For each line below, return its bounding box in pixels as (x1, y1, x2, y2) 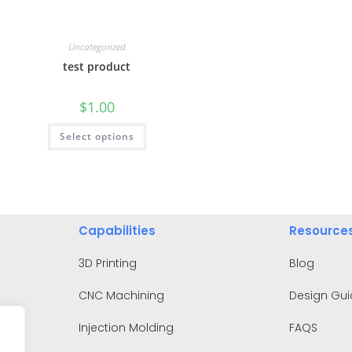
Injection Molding (78, 320, 174, 336)
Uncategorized (68, 39, 126, 53)
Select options (59, 129, 134, 143)
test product (63, 58, 131, 74)
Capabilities (78, 222, 156, 240)
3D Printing (78, 255, 137, 272)
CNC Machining (78, 288, 164, 304)
